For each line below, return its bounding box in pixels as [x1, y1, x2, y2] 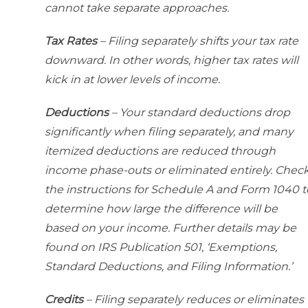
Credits [45, 293, 83, 307]
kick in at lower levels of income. [45, 73, 220, 87]
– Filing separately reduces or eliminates [83, 293, 304, 307]
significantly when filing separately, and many [45, 125, 294, 139]
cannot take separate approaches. [45, 1, 229, 15]
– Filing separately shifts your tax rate [97, 34, 298, 48]
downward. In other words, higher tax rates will [45, 54, 298, 67]
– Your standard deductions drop [109, 106, 290, 120]
